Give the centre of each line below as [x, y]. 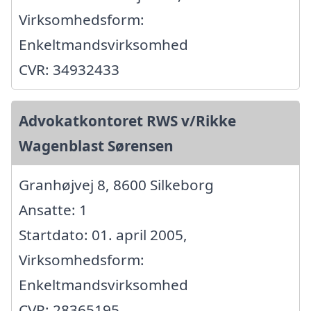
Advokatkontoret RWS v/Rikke [127, 120]
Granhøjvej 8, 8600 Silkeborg [116, 184]
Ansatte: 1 [53, 209]
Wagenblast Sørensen [96, 145]
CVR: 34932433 [69, 69]
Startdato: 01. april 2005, [103, 234]
